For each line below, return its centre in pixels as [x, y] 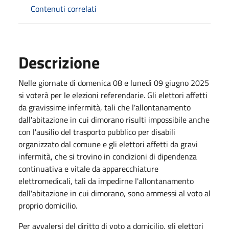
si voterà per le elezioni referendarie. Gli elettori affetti [113, 95]
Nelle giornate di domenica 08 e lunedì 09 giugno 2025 [114, 83]
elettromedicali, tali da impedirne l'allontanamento [106, 181]
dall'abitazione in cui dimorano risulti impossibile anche [114, 119]
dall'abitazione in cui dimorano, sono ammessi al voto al [114, 193]
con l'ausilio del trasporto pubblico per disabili [97, 132]
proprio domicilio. [48, 205]
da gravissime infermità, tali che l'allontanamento [105, 107]
